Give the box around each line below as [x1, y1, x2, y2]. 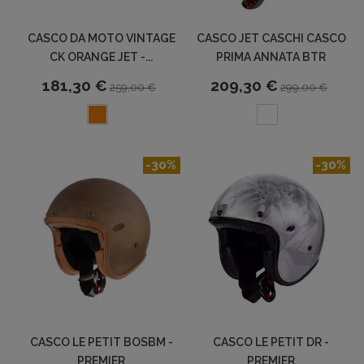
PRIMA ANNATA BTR [216, 50, 326, 64]
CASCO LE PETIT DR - [213, 336, 329, 349]
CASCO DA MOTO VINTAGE [27, 32, 175, 45]
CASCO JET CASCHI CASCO [196, 32, 346, 45]
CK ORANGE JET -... [50, 50, 153, 64]
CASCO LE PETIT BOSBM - [29, 336, 173, 349]
